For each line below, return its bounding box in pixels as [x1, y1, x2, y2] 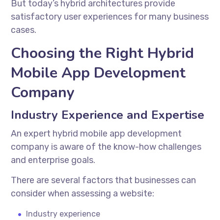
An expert [11, 128, 53, 139]
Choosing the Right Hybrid [11, 43, 194, 63]
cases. [11, 24, 37, 35]
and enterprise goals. [11, 154, 96, 165]
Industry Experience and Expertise [11, 107, 205, 123]
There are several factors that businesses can [11, 174, 196, 186]
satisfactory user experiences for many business [11, 11, 209, 22]
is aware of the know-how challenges [49, 141, 202, 152]
